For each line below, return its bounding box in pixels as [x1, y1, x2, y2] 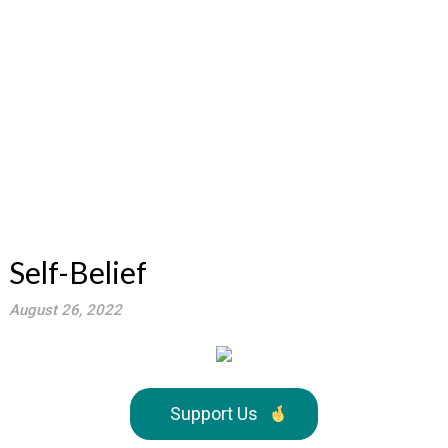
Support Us [169, 403, 258, 424]
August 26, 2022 [8, 301, 122, 319]
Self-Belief [8, 254, 147, 290]
